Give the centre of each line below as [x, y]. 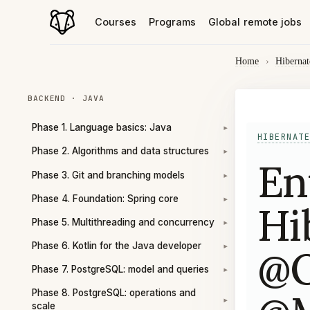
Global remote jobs [255, 21]
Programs [172, 21]
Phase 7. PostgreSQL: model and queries [120, 270]
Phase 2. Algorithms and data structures [120, 151]
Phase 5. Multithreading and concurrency [123, 222]
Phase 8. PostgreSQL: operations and [114, 293]
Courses [116, 21]
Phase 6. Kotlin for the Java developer [117, 246]
